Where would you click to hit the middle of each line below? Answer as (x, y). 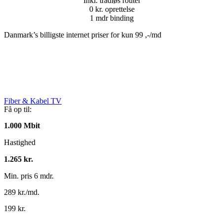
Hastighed (20, 143)
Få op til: (18, 110)
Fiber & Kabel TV (33, 101)
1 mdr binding (112, 18)
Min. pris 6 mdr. (29, 176)
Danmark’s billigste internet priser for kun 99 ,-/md (83, 35)
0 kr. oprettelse (112, 9)
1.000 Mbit (22, 126)
